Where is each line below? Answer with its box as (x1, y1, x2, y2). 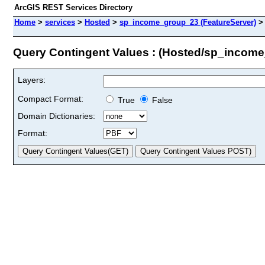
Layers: (18, 75, 46, 85)
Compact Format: (18, 93, 83, 104)
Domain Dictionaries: (18, 111, 95, 121)
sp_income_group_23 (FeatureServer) (119, 18, 256, 27)
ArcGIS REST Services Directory (14, 3, 132, 12)
